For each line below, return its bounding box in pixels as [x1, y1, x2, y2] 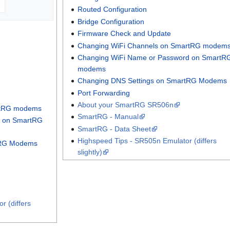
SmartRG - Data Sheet [78, 124, 151, 133]
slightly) [78, 148, 103, 157]
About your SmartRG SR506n [78, 101, 174, 109]
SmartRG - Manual [78, 112, 139, 121]
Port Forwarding [78, 88, 130, 97]
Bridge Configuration [78, 17, 145, 26]
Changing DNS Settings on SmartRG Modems [78, 76, 227, 85]
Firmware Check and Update [78, 29, 171, 38]
